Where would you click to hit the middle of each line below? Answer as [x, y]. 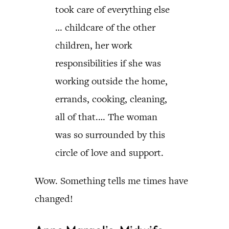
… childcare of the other [105, 27]
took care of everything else [112, 9]
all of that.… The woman [106, 117]
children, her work [94, 45]
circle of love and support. [109, 153]
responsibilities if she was [108, 63]
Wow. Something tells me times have [111, 181]
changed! [54, 199]
